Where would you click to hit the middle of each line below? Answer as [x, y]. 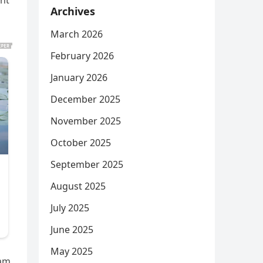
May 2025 [72, 252]
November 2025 [86, 121]
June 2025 [72, 230]
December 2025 [85, 100]
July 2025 [70, 208]
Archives [73, 11]
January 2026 [79, 78]
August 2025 [78, 186]
